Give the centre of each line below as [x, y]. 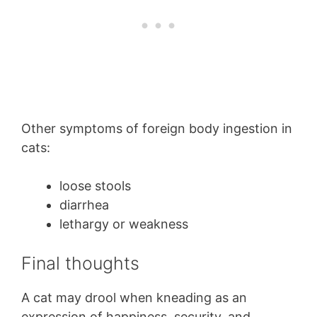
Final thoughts [83, 263]
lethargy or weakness [126, 224]
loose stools [95, 185]
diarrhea [86, 204]
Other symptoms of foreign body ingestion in [157, 128]
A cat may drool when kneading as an [134, 297]
